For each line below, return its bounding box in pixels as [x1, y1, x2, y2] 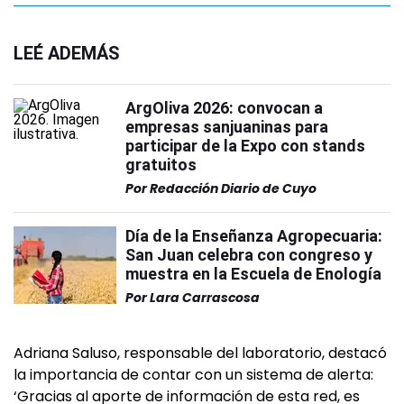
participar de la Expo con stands [125, 136, 365, 155]
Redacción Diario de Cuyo [150, 179, 317, 197]
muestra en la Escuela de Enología [125, 264, 381, 283]
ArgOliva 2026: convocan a [125, 98, 323, 117]
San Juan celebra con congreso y [125, 245, 372, 264]
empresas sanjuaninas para [125, 117, 328, 136]
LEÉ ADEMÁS [14, 42, 120, 64]
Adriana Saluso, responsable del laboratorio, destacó [14, 343, 387, 363]
